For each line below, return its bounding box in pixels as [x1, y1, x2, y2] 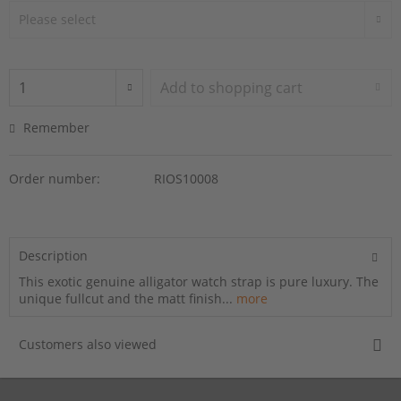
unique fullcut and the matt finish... [19, 289, 233, 307]
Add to [160, 77, 206, 98]
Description [19, 246, 88, 264]
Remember [23, 118, 90, 136]
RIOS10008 [153, 169, 218, 187]
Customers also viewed [19, 335, 157, 353]
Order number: [9, 169, 100, 187]
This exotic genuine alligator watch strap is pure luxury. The [19, 272, 379, 290]
